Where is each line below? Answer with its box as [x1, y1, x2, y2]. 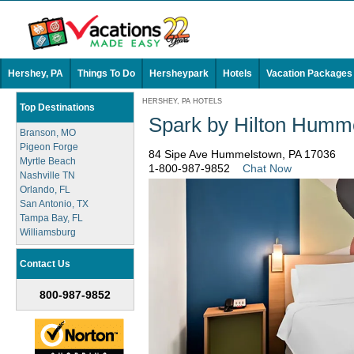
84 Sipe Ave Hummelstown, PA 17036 [149, 148, 336, 160]
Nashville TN [20, 170, 75, 181]
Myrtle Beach [20, 156, 76, 167]
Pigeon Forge [20, 141, 78, 153]
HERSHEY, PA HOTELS [142, 97, 222, 105]
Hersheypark [149, 68, 209, 79]
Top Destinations [20, 102, 95, 113]
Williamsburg [20, 227, 76, 238]
